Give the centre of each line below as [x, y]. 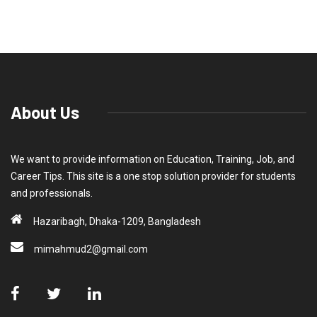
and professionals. [52, 194]
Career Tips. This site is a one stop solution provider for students [153, 177]
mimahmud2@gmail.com [91, 249]
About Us [45, 113]
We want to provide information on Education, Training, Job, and [152, 160]
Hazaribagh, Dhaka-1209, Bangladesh [117, 222]
